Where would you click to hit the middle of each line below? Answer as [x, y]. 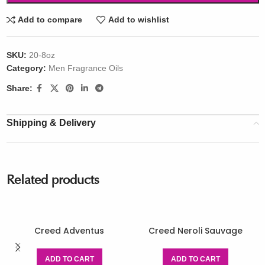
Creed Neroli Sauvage [196, 230]
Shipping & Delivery [51, 122]
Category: [26, 68]
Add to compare [50, 20]
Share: [19, 88]
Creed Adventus [70, 230]
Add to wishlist [138, 20]
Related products [53, 181]
